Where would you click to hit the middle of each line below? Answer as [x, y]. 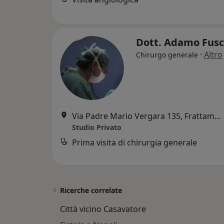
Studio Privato [97, 127]
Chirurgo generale [167, 55]
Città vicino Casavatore [103, 209]
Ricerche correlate [91, 190]
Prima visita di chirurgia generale [134, 142]
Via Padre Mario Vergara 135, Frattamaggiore [218, 116]
